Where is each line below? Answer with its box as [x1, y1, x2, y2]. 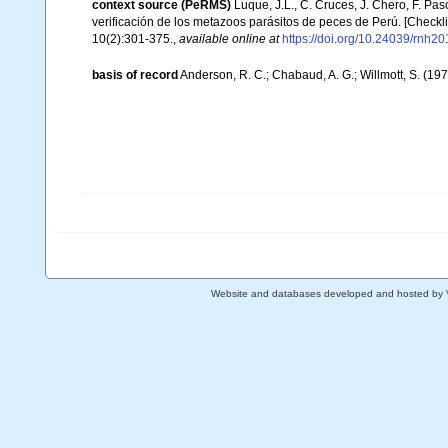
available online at [179, 32, 279, 47]
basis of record [92, 67, 178, 82]
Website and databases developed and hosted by [210, 288, 446, 299]
